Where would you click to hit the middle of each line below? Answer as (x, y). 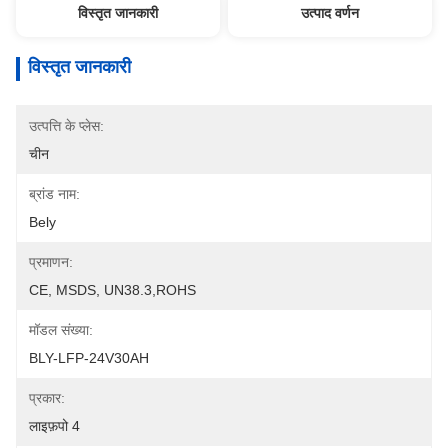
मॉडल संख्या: (61, 330)
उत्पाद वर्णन (330, 13)
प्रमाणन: (51, 262)
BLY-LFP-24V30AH (89, 358)
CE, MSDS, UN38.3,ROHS (112, 290)
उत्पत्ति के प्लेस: (66, 126)
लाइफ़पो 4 (54, 426)
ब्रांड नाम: (54, 194)
